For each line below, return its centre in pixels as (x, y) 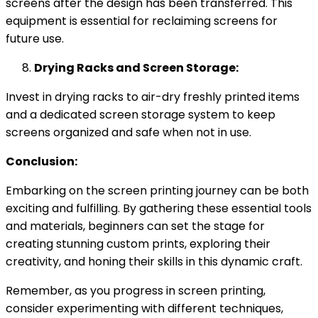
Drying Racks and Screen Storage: (136, 67)
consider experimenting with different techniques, (144, 308)
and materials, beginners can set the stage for (135, 226)
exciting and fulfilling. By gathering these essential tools (159, 208)
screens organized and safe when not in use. (128, 132)
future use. (35, 38)
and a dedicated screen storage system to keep (141, 114)
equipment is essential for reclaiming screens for (142, 21)
